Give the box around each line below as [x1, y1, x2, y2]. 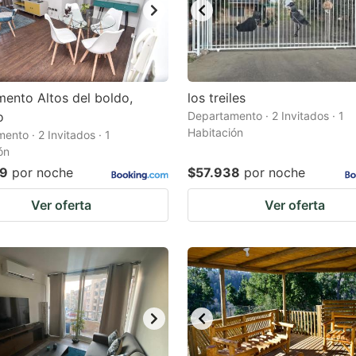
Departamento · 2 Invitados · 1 [188, 109, 344, 122]
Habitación [188, 126, 243, 139]
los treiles [188, 90, 246, 106]
